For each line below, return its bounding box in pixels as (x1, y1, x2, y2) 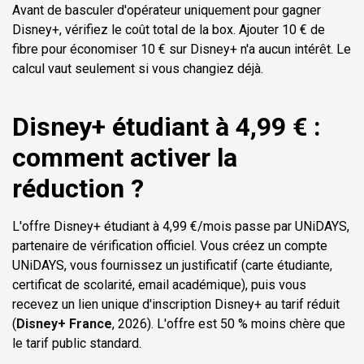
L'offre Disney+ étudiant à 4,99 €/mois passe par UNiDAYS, (12, 218, 349, 234)
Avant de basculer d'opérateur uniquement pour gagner (12, 2, 321, 18)
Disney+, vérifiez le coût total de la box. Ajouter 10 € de (12, 21, 325, 37)
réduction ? (12, 172, 144, 204)
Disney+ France (16, 315, 112, 331)
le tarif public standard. (12, 335, 141, 351)
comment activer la (12, 141, 237, 173)
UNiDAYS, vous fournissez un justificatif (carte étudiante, (12, 257, 332, 273)
